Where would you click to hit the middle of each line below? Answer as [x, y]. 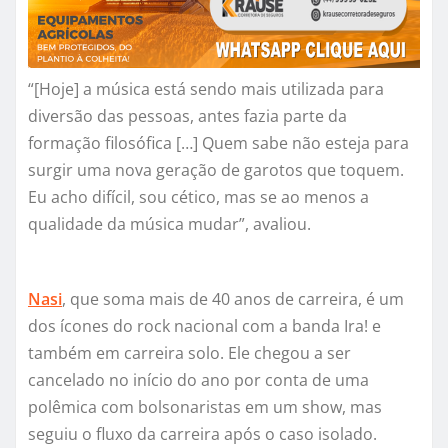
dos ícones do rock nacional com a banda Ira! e [204, 326]
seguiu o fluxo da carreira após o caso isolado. [202, 434]
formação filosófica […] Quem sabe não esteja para [218, 143]
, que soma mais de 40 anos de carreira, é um [233, 299]
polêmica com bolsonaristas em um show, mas [205, 407]
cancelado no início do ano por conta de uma [198, 380]
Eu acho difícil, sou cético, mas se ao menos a [198, 197]
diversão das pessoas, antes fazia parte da [187, 116]
